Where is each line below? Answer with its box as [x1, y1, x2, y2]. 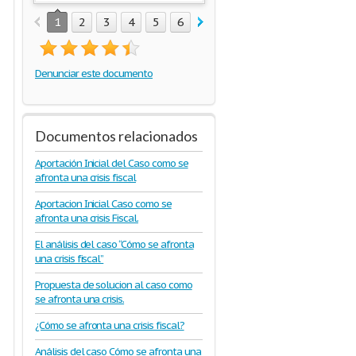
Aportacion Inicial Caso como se [35, 197, 172, 211]
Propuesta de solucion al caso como [35, 278, 192, 292]
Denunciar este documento [35, 67, 153, 80]
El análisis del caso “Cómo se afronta [35, 238, 194, 251]
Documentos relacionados [35, 127, 198, 145]
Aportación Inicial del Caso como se [35, 157, 188, 170]
